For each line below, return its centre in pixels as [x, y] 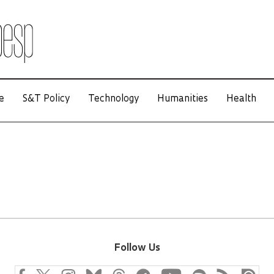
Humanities [183, 99]
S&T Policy [46, 99]
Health [241, 99]
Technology [113, 99]
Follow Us [137, 248]
